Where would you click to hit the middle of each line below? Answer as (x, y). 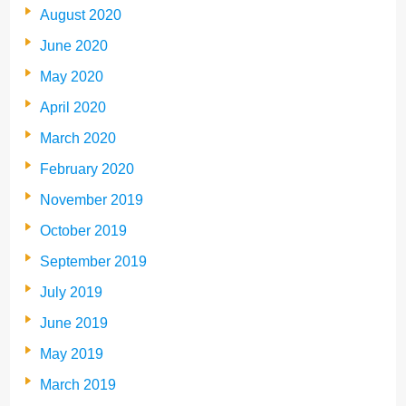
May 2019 (72, 353)
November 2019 (92, 199)
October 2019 (83, 230)
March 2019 (78, 384)
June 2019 (74, 323)
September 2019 (93, 261)
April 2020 (73, 107)
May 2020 (72, 76)
